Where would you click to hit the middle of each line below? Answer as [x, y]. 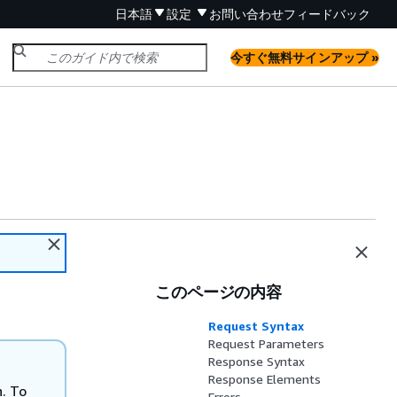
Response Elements [265, 379]
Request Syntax [257, 326]
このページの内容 [218, 292]
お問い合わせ [246, 14]
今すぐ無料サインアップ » [305, 57]
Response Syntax [257, 361]
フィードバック [327, 14]
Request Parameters [267, 343]
